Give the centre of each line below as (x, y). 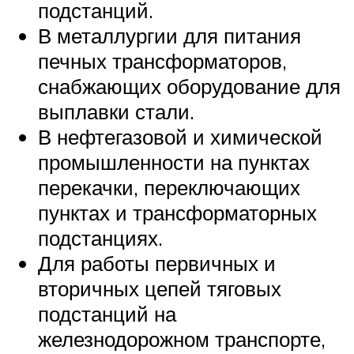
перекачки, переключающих (169, 187)
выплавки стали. (116, 111)
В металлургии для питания (169, 35)
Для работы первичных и (157, 263)
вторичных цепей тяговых (160, 288)
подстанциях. (100, 237)
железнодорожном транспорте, (182, 339)
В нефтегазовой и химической (180, 136)
